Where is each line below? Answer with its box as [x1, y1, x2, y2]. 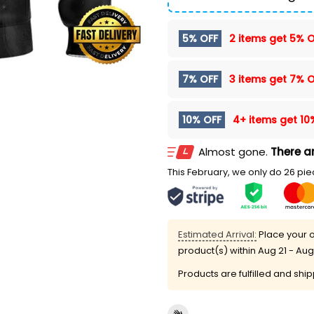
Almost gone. [198, 144, 271, 159]
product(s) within [178, 243, 258, 257]
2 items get [226, 31, 289, 46]
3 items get [226, 71, 289, 86]
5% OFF [182, 31, 218, 46]
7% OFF [182, 71, 218, 86]
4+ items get [230, 112, 300, 127]
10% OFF [182, 112, 221, 127]
